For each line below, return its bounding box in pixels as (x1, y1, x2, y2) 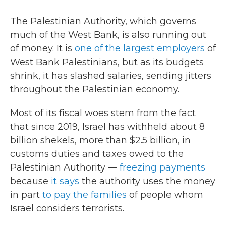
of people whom (127, 189, 203, 200)
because (10, 176, 51, 187)
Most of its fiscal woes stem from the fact (10, 107, 196, 119)
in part (10, 189, 42, 200)
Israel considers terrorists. (10, 203, 124, 214)
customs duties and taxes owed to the (10, 148, 184, 159)
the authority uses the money (79, 176, 215, 187)
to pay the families (42, 189, 127, 200)
